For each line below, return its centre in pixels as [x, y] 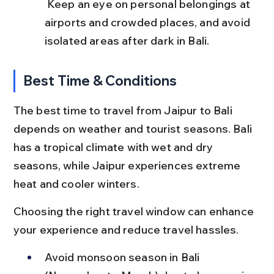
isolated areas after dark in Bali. [127, 40]
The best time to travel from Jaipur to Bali [124, 110]
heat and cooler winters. [76, 183]
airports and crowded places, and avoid [149, 22]
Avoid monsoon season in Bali [123, 257]
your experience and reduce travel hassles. [126, 229]
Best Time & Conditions [100, 80]
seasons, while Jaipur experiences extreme [128, 165]
